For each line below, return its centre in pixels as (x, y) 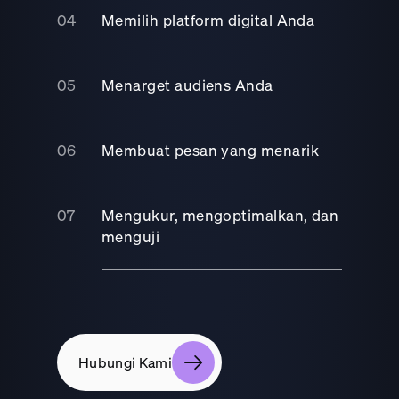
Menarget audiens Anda (187, 85)
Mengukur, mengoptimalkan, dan (220, 215)
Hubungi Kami (125, 362)
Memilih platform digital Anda (208, 20)
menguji (131, 236)
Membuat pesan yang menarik (210, 150)
